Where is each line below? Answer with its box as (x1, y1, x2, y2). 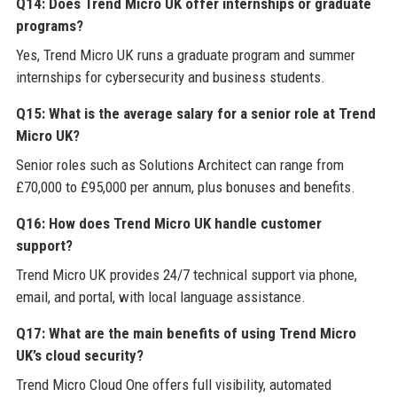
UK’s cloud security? (15, 346, 144, 364)
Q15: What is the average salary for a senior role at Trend (15, 104, 376, 122)
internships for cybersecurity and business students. (15, 67, 325, 86)
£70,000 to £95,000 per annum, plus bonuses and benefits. (15, 177, 355, 196)
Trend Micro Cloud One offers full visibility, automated (15, 375, 331, 393)
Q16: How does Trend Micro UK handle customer (15, 214, 322, 232)
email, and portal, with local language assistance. (15, 287, 306, 306)
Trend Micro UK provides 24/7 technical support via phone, (15, 265, 357, 284)
